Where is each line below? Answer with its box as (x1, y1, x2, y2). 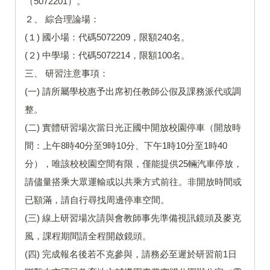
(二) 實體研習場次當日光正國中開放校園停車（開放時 (25, 122, 241, 133)
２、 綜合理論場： (25, 14, 99, 25)
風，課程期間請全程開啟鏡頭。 (25, 231, 151, 242)
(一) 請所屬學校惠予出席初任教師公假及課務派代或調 (25, 86, 241, 97)
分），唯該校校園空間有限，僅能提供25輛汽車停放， (25, 159, 242, 169)
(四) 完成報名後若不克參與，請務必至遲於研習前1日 (25, 249, 237, 260)
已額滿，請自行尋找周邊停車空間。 (25, 195, 169, 206)
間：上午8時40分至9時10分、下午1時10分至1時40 (25, 140, 227, 151)
